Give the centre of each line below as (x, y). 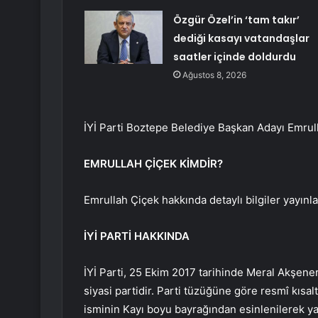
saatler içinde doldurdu (234, 57)
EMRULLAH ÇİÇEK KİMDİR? (153, 164)
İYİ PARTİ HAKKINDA (137, 236)
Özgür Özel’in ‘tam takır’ (236, 20)
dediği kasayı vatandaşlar (241, 39)
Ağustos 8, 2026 (214, 75)
